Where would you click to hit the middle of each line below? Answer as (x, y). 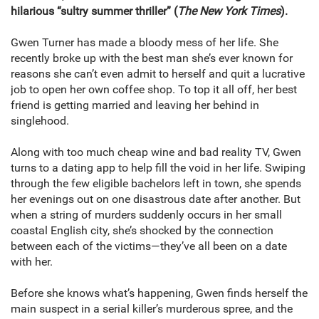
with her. (32, 262)
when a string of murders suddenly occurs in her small (146, 215)
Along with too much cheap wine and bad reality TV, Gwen (156, 152)
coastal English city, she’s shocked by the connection (142, 231)
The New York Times (229, 11)
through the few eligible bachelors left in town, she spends (156, 184)
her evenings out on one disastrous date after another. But (156, 199)
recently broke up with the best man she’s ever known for (152, 58)
